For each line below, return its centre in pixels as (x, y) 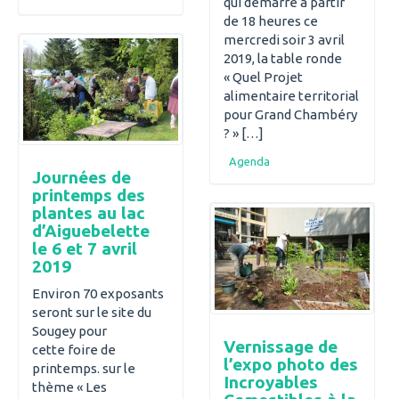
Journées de (81, 177)
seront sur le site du (92, 313)
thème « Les (69, 387)
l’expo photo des (291, 364)
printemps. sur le (84, 369)
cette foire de (74, 350)
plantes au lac (89, 212)
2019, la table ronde (283, 58)
